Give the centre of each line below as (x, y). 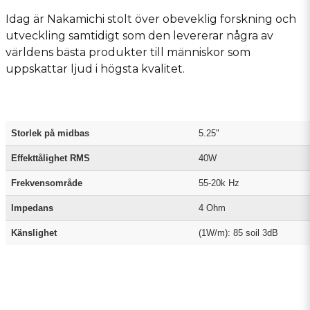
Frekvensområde (47, 183)
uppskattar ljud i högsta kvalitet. (95, 69)
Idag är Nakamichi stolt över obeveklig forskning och (151, 19)
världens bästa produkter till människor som (128, 52)
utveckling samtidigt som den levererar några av (139, 35)
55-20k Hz (219, 183)
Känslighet (34, 233)
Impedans (32, 208)
